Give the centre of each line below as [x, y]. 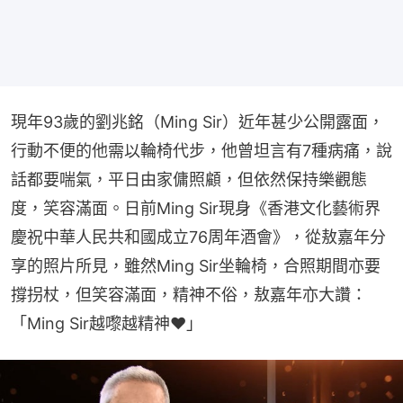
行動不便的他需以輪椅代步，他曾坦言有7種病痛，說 [201, 150]
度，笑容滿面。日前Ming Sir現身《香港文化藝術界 [196, 208]
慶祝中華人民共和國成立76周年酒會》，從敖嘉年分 [198, 237]
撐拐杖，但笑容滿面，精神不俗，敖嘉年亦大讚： [189, 294]
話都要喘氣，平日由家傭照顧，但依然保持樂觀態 [189, 179]
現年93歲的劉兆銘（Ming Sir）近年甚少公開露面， [197, 121]
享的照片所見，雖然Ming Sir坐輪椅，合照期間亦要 [196, 265]
